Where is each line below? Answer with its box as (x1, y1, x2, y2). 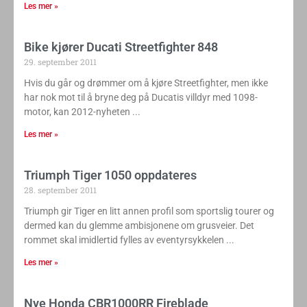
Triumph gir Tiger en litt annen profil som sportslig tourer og (24, 205, 274, 217)
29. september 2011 (24, 56, 97, 67)
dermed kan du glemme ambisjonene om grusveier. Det (24, 219, 254, 231)
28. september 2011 (24, 184, 97, 195)
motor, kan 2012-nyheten (24, 106, 130, 117)
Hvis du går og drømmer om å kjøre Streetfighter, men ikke (24, 77, 268, 88)
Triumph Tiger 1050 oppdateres (24, 167, 197, 182)
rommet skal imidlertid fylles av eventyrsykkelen (24, 234, 224, 245)
